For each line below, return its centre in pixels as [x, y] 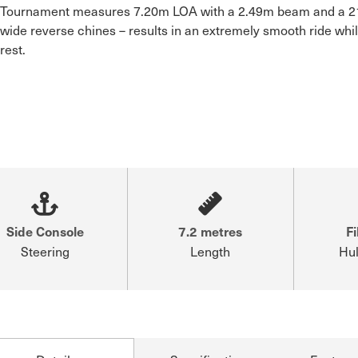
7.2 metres [211, 231]
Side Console [45, 231]
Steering [45, 251]
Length [211, 251]
